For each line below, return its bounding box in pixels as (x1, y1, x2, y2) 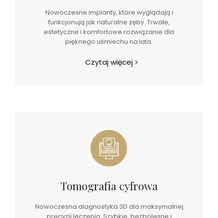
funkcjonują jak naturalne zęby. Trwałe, (48, 18, 170, 27)
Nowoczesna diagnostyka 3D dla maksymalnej (35, 202, 183, 211)
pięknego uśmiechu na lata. (65, 37, 153, 46)
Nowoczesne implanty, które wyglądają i (45, 8, 173, 17)
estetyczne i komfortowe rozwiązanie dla (44, 27, 174, 36)
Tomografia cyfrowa (60, 179, 158, 193)
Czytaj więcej (85, 57, 133, 67)
